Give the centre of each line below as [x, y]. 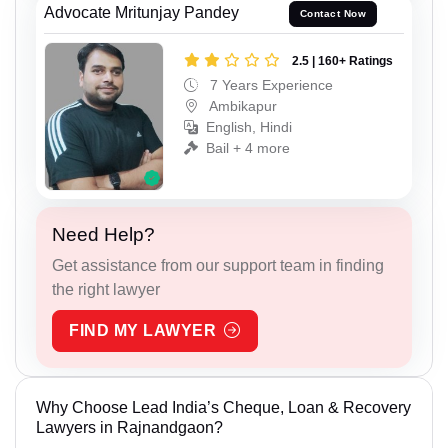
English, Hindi [249, 126]
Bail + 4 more [248, 147]
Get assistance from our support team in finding [218, 266]
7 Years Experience [269, 84]
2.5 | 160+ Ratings [342, 60]
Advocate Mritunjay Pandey [141, 12]
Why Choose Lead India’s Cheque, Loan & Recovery [223, 408]
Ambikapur [241, 105]
